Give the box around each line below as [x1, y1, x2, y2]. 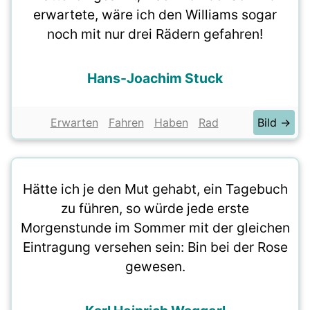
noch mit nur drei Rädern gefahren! [47, 26, 263, 42]
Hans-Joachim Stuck [87, 70, 223, 86]
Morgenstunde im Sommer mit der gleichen [20, 219, 290, 236]
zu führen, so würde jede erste [61, 200, 249, 217]
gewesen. [125, 258, 185, 275]
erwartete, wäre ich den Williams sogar [33, 6, 277, 23]
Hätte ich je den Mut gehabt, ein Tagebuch [22, 181, 288, 197]
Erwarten [50, 116, 98, 129]
